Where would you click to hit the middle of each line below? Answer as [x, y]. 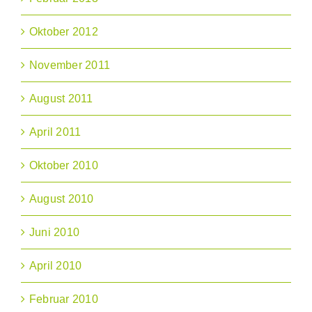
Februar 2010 [64, 299]
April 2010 [56, 266]
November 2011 [70, 65]
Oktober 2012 [64, 32]
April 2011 [55, 132]
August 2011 [61, 99]
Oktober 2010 [64, 166]
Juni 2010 [55, 233]
